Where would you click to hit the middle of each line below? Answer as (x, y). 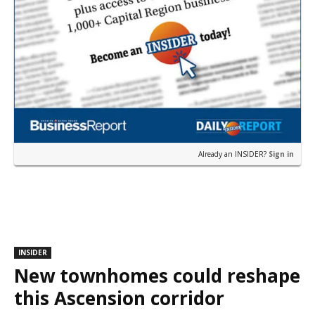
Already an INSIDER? (233, 154)
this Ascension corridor (119, 298)
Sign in (281, 154)
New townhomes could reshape (157, 276)
